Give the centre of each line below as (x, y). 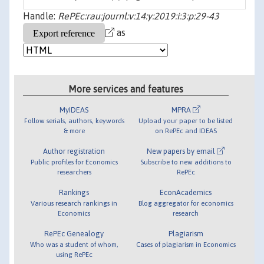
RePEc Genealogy (74, 233)
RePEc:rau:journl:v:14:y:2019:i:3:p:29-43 (138, 16)
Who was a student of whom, (74, 244)
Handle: (40, 16)
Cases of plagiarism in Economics (186, 244)
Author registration (74, 151)
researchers (74, 171)
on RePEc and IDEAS (186, 130)
